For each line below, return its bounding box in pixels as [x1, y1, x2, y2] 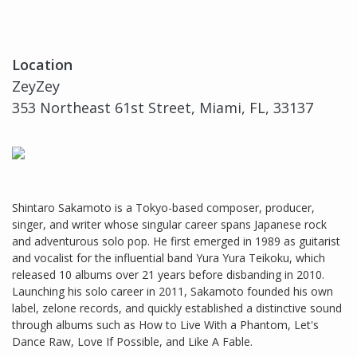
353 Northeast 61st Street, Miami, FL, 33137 [12, 98, 313, 118]
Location [12, 55, 73, 75]
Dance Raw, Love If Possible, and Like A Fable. [12, 334, 253, 350]
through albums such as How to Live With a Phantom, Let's [12, 317, 319, 333]
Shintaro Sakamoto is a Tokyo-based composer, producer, [12, 200, 315, 216]
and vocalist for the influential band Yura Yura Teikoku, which [12, 250, 325, 266]
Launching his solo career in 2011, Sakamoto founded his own [12, 284, 333, 300]
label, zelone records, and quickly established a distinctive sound [12, 300, 342, 316]
